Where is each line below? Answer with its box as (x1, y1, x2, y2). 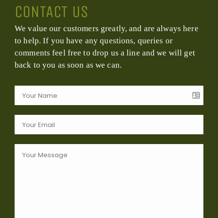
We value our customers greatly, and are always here (15, 24, 199, 33)
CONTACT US (15, 2, 89, 21)
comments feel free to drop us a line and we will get (15, 48, 195, 57)
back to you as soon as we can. (15, 60, 122, 70)
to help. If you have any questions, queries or (15, 36, 173, 45)
